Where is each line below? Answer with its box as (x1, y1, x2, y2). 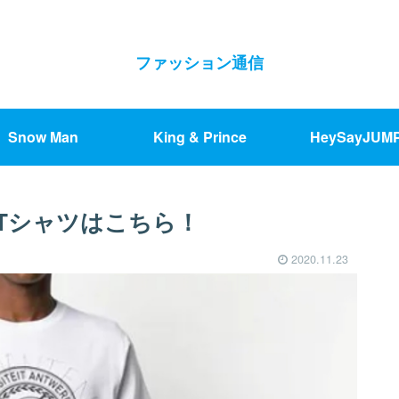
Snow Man (7, 126, 78, 147)
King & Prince (152, 126, 247, 147)
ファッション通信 (135, 50, 264, 74)
